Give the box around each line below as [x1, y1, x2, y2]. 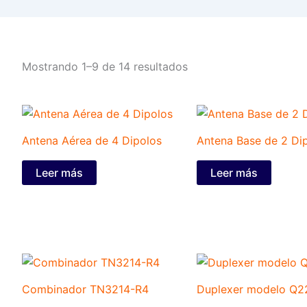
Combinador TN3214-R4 [22, 282, 149, 296]
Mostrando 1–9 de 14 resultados [22, 60, 188, 74]
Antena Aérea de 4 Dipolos [22, 134, 162, 148]
